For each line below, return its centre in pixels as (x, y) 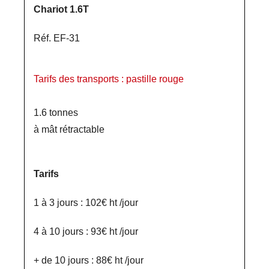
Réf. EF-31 (57, 38)
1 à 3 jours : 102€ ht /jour (86, 203)
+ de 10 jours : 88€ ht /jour (89, 260)
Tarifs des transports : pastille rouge (109, 79)
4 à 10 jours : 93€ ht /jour (86, 231)
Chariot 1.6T (61, 9)
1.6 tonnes (56, 113)
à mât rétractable (69, 129)
